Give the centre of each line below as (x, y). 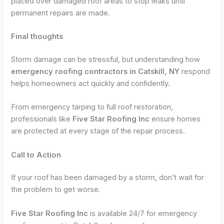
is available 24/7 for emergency (143, 213)
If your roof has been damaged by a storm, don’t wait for (108, 178)
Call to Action (36, 155)
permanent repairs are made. (61, 13)
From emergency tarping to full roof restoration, (92, 107)
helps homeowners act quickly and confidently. (91, 83)
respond (195, 71)
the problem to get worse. (56, 190)
